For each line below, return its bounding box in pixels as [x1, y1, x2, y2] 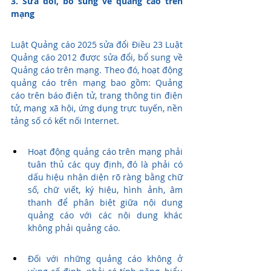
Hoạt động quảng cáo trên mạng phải [28, 146, 183, 158]
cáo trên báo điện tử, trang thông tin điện [11, 90, 183, 102]
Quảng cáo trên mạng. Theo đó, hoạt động [11, 64, 183, 76]
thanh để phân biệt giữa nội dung [28, 197, 183, 209]
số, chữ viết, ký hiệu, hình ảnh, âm [28, 184, 183, 196]
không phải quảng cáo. [28, 222, 120, 234]
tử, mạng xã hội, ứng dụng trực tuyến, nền [11, 102, 183, 114]
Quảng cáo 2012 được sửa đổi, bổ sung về [11, 51, 183, 64]
